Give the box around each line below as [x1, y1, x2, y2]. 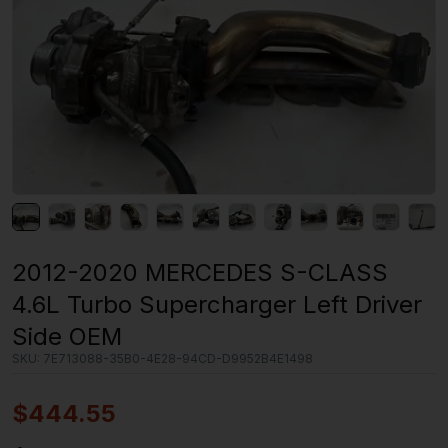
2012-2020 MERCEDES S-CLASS [12, 258, 388, 288]
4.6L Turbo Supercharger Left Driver [12, 290, 422, 320]
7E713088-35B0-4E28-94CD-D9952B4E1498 [40, 351, 313, 367]
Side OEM [12, 322, 122, 352]
